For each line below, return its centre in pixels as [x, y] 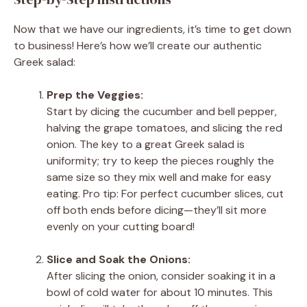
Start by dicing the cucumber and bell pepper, [162, 111]
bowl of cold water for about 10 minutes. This [160, 292]
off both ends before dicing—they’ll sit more [157, 210]
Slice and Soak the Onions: [119, 259]
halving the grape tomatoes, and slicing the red [164, 127]
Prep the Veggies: [95, 95]
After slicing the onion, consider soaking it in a [161, 275]
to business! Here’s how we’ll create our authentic [138, 45]
